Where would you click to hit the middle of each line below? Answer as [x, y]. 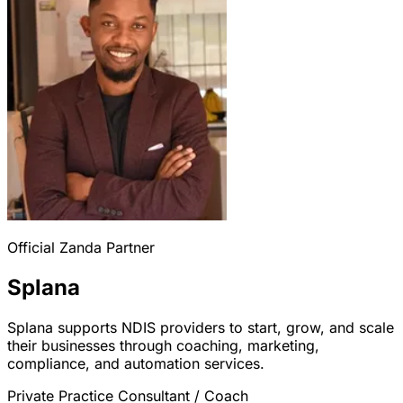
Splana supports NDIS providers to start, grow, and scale [201, 327]
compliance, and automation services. [136, 363]
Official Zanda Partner [81, 247]
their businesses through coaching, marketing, [163, 345]
